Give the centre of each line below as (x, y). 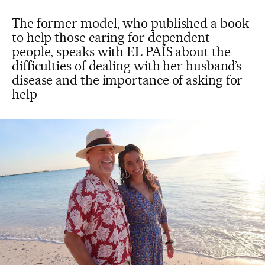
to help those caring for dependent (111, 37)
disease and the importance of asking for (127, 80)
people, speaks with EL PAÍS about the (121, 51)
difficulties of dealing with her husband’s (127, 66)
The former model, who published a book (130, 23)
